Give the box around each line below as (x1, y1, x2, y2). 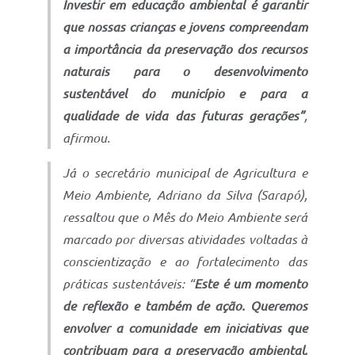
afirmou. (63, 130, 110, 145)
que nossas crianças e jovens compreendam (63, 19, 307, 34)
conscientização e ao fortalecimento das (63, 254, 307, 269)
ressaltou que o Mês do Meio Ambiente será (63, 209, 307, 224)
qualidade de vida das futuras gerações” (63, 108, 304, 123)
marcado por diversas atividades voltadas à (63, 231, 307, 246)
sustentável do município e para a (63, 86, 307, 101)
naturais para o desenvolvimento (63, 63, 307, 78)
